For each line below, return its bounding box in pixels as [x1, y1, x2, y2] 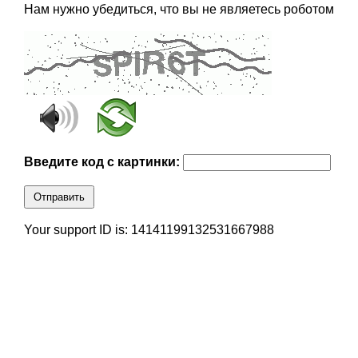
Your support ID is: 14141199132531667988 [23, 223, 274, 237]
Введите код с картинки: [23, 155, 183, 169]
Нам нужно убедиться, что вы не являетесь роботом [23, 2, 334, 17]
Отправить [33, 191, 85, 204]
